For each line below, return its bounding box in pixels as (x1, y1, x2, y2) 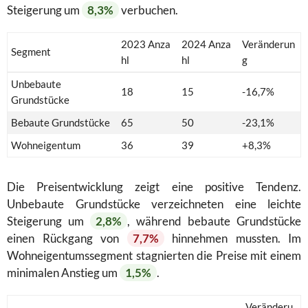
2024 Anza (181, 37, 231, 50)
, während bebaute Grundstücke (127, 213, 301, 228)
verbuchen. (119, 2, 178, 17)
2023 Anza (121, 37, 170, 50)
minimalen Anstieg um (7, 265, 120, 280)
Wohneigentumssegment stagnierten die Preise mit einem (7, 247, 301, 263)
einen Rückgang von (7, 230, 127, 245)
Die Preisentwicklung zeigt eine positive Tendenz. (7, 179, 301, 194)
